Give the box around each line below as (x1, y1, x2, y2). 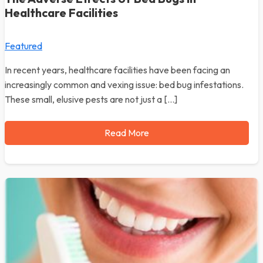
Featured (5, 40, 42, 52)
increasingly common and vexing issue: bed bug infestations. (5, 79, 244, 90)
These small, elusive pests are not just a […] (5, 93, 177, 105)
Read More (104, 127, 149, 139)
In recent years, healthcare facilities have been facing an (5, 64, 230, 76)
